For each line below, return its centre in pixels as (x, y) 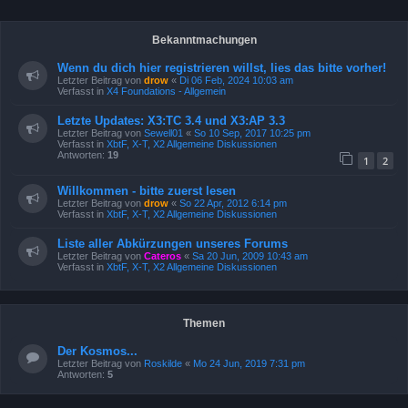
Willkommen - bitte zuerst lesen (147, 190)
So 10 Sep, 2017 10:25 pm (252, 133)
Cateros (163, 255)
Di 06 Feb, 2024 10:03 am (236, 80)
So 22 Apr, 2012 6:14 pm (233, 203)
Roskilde (163, 363)
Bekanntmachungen (204, 40)
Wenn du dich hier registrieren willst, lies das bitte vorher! (222, 68)
